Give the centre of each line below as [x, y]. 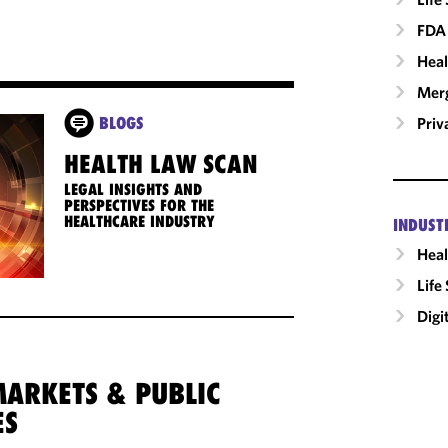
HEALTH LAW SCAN [161, 163]
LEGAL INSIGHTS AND [133, 189]
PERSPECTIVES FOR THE [139, 205]
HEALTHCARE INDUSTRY [140, 221]
